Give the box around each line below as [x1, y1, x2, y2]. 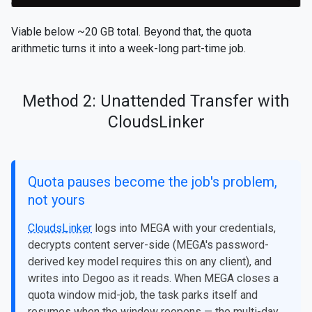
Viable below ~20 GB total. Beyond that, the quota [11, 24, 251, 38]
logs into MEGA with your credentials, [92, 221, 276, 235]
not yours [28, 191, 85, 208]
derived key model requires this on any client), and [28, 254, 272, 268]
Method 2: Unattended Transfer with [22, 91, 290, 111]
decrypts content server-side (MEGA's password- [28, 237, 269, 251]
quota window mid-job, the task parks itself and [28, 288, 258, 302]
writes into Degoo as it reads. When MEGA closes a [28, 271, 279, 285]
